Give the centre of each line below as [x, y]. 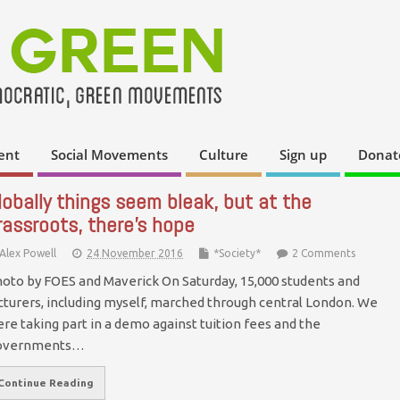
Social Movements [109, 155]
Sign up [303, 155]
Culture [224, 155]
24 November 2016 [135, 253]
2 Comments [324, 253]
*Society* [237, 253]
